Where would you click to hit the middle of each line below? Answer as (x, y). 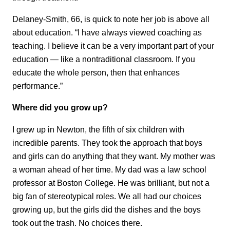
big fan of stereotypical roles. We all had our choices (107, 196)
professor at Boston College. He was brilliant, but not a (111, 183)
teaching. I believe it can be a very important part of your (113, 45)
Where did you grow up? (60, 108)
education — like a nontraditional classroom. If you (104, 59)
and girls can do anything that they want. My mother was (114, 156)
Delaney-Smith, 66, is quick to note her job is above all (111, 19)
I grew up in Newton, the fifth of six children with (98, 129)
